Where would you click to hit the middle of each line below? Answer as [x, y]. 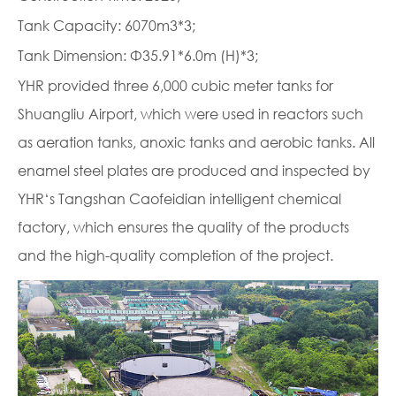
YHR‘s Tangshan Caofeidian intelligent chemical [179, 198]
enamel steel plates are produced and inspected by [194, 170]
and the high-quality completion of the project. [175, 255]
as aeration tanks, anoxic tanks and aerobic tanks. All [196, 142]
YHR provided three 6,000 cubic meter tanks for [175, 85]
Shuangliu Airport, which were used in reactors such [190, 114]
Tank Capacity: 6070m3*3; [107, 25]
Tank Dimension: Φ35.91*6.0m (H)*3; [138, 55]
